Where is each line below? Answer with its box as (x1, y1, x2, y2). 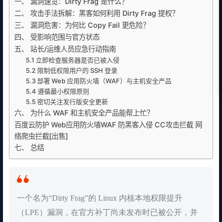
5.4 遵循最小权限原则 (25, 87, 89, 95)
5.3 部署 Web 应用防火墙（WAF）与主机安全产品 (25, 77, 171, 85)
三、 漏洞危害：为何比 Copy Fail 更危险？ (14, 21, 150, 29)
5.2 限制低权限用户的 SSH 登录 (25, 66, 117, 74)
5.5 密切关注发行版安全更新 (25, 98, 108, 106)
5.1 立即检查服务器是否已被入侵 (25, 56, 119, 64)
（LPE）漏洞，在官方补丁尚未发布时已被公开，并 (17, 208, 198, 217)
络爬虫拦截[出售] (14, 132, 68, 140)
